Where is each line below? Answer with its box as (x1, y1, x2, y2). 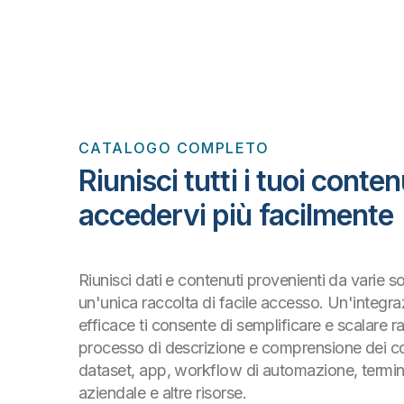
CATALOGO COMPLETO (78, 139, 270, 157)
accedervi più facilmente (78, 197, 393, 233)
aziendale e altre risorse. (78, 383, 246, 402)
